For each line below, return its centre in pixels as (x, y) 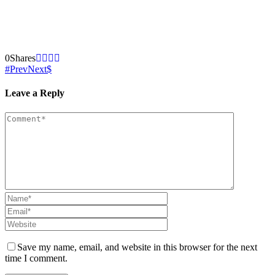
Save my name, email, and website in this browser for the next (137, 247)
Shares (23, 58)
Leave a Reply (35, 93)
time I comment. (36, 258)
